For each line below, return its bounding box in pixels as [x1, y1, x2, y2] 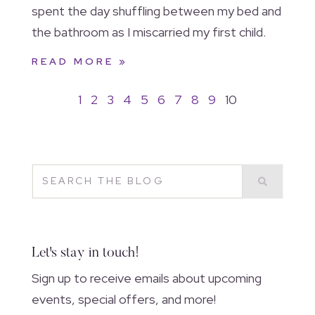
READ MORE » [31, 55, 128, 68]
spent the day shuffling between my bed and [31, 3, 281, 20]
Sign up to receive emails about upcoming [31, 269, 262, 286]
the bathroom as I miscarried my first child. [31, 24, 269, 41]
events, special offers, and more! [31, 290, 216, 307]
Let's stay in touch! [31, 246, 139, 261]
